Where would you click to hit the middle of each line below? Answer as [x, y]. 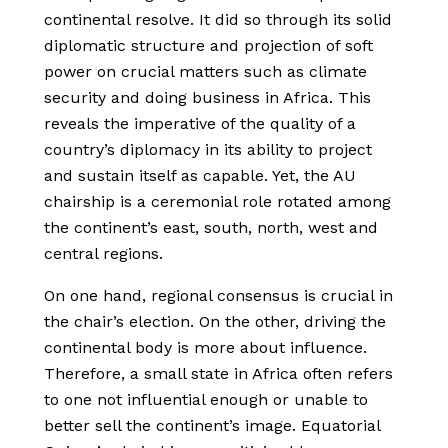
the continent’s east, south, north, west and [211, 228]
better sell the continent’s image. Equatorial [212, 426]
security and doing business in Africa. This [207, 98]
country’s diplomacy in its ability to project [208, 150]
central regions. [103, 254]
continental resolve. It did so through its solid [218, 20]
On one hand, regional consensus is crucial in [218, 296]
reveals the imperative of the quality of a [200, 124]
